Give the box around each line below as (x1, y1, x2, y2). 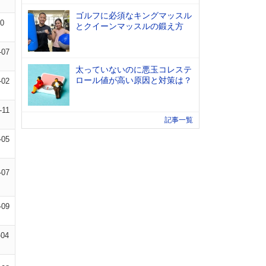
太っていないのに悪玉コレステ (75, 65, 192, 74)
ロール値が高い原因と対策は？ (75, 75, 192, 85)
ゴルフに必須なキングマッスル (75, 11, 192, 20)
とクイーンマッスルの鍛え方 (75, 21, 183, 31)
